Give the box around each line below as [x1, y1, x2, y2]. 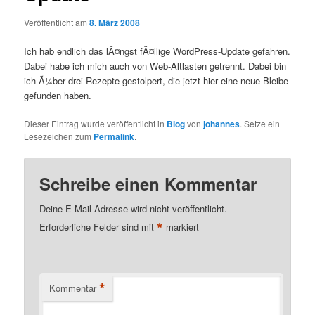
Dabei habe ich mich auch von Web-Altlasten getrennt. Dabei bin [24, 59, 287, 73]
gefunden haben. [24, 89, 92, 103]
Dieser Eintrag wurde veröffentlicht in [24, 117, 167, 130]
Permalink [94, 130, 135, 143]
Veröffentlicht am [24, 15, 90, 28]
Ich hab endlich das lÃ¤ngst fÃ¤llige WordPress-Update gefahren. [24, 44, 291, 58]
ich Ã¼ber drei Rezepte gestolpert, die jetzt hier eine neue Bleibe [24, 74, 289, 88]
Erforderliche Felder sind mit [39, 220, 157, 234]
